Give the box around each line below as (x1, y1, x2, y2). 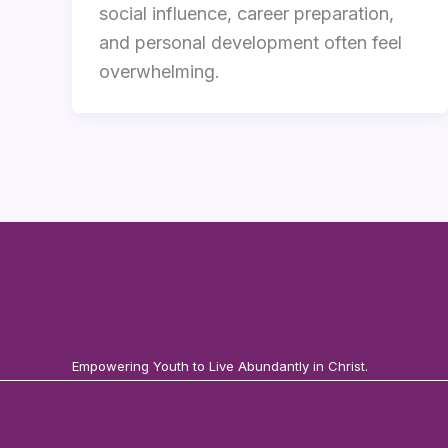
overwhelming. (99, 61, 220, 83)
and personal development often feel (99, 32, 402, 54)
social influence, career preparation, (99, 3, 394, 25)
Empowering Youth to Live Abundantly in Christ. (72, 358, 368, 375)
